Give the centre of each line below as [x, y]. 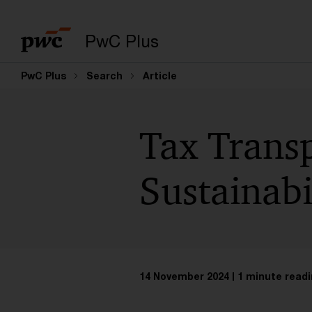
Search [104, 76]
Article [160, 76]
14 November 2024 [184, 276]
